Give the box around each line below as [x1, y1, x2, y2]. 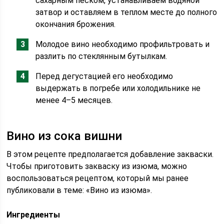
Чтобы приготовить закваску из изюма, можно [6, 161, 187, 171]
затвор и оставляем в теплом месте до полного [35, 7, 217, 17]
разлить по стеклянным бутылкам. [35, 51, 167, 61]
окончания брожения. [35, 19, 116, 29]
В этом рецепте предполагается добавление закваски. [6, 149, 214, 159]
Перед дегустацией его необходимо [35, 71, 173, 81]
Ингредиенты [6, 210, 60, 219]
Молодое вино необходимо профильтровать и [35, 39, 210, 49]
